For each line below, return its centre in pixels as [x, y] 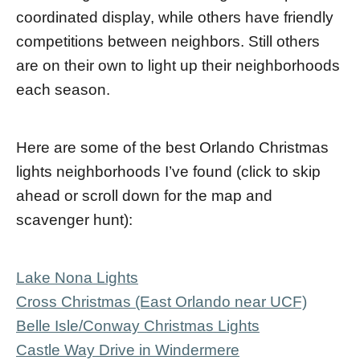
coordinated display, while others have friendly [175, 17]
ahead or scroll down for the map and [144, 196]
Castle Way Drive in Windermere [128, 350]
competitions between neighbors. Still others [168, 41]
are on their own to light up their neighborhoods [178, 65]
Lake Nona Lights [77, 278]
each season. [63, 90]
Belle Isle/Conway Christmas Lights [138, 326]
